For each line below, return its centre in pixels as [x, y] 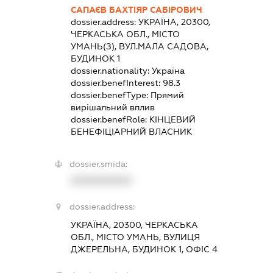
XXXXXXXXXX [101, 180]
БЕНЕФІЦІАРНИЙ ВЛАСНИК [132, 131]
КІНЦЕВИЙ [173, 119]
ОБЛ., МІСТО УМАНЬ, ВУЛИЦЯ [136, 237]
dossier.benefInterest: [117, 83]
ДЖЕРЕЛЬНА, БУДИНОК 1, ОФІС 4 [144, 249]
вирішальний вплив [113, 107]
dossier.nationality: [112, 70]
